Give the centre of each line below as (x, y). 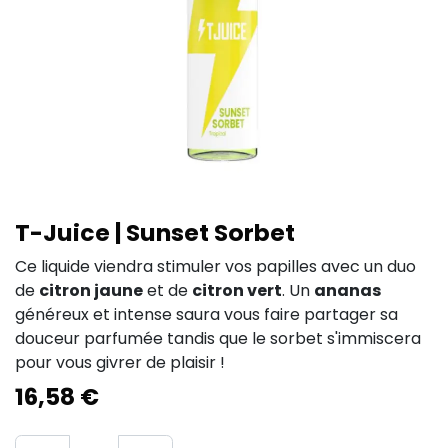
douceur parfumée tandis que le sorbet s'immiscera (218, 338)
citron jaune (91, 290)
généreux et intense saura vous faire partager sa (206, 314)
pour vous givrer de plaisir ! (120, 362)
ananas (347, 290)
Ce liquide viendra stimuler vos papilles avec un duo (215, 266)
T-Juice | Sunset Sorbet (155, 232)
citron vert (237, 290)
